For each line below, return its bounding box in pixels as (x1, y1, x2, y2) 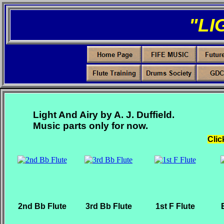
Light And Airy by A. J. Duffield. (33, 109, 174, 120)
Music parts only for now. (33, 120, 148, 131)
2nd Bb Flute (17, 202, 66, 210)
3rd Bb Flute (85, 202, 132, 210)
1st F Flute (155, 202, 195, 210)
